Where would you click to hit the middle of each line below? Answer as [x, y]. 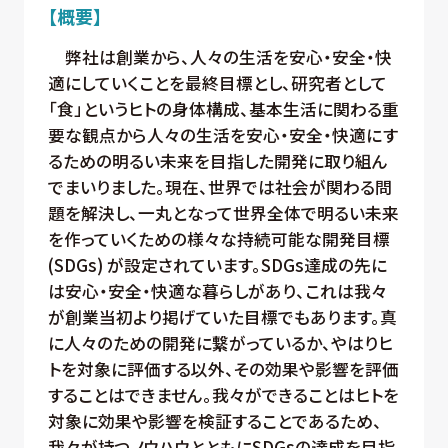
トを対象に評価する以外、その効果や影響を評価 [223, 369]
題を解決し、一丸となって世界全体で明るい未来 [223, 213]
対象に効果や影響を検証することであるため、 [214, 421]
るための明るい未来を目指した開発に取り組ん [217, 161]
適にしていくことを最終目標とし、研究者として [217, 83]
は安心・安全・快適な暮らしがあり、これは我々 [217, 291]
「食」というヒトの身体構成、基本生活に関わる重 [223, 109]
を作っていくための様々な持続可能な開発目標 [218, 239]
